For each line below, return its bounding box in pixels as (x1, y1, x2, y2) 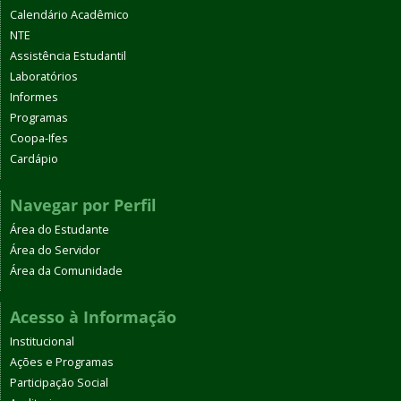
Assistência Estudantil (10, 48, 126, 64)
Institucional (10, 334, 74, 350)
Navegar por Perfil (10, 194, 157, 217)
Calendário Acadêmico (10, 7, 129, 23)
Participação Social (10, 375, 108, 391)
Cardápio (10, 151, 58, 167)
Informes (10, 90, 58, 106)
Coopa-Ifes (10, 131, 68, 147)
